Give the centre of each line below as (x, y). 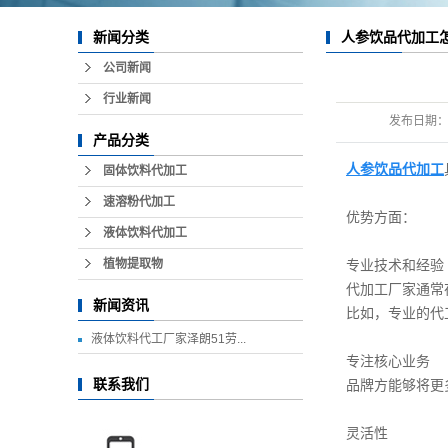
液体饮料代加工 (145, 233)
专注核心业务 (388, 361)
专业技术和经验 (395, 265)
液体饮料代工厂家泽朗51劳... (168, 339)
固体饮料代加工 (145, 171)
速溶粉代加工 (139, 202)
